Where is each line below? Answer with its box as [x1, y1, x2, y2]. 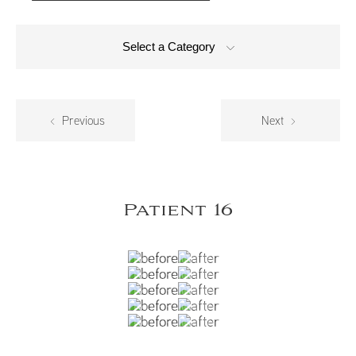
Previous [59, 113, 106, 129]
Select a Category [122, 40, 219, 54]
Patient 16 [123, 200, 233, 222]
